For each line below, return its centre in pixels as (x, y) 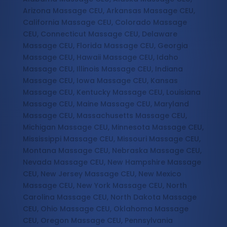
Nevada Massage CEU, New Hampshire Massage (112, 162)
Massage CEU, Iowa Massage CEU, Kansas (100, 81)
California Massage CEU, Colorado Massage (105, 23)
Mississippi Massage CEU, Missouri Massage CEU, (111, 139)
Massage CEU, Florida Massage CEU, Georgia (105, 46)
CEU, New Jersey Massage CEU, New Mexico (102, 174)
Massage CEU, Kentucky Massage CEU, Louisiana (111, 92)
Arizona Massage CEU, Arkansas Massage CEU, (109, 11)
